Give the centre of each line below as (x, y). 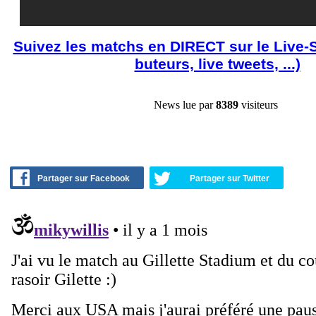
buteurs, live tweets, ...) (217, 64)
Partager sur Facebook (84, 178)
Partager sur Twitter (230, 178)
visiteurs (258, 105)
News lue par (185, 105)
